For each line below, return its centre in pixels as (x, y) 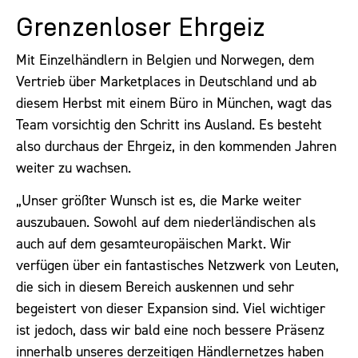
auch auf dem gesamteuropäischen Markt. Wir (153, 244)
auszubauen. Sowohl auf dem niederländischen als (166, 223)
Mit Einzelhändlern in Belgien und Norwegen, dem (165, 60)
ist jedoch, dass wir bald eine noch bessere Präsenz (170, 330)
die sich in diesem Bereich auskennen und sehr (155, 287)
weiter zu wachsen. (74, 167)
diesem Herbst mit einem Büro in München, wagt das (174, 103)
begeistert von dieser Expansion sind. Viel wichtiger (171, 309)
